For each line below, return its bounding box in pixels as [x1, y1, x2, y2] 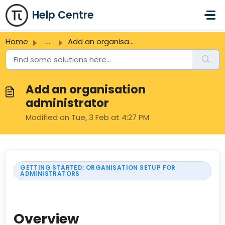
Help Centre [32, 8, 94, 22]
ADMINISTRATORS [20, 169, 80, 178]
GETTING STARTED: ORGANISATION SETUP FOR [20, 163, 176, 172]
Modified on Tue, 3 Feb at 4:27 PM [25, 111, 149, 123]
